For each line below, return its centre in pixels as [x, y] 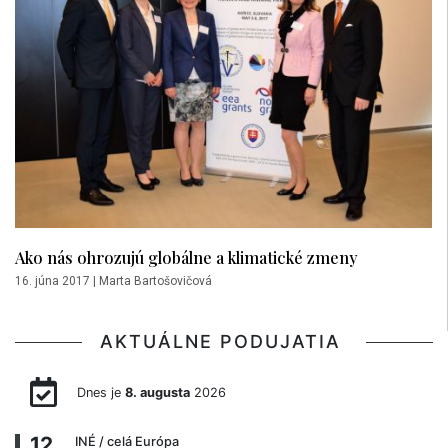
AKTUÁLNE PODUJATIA [224, 341]
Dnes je [100, 392]
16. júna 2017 [52, 280]
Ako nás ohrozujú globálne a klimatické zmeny [186, 256]
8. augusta [157, 392]
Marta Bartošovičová [155, 280]
